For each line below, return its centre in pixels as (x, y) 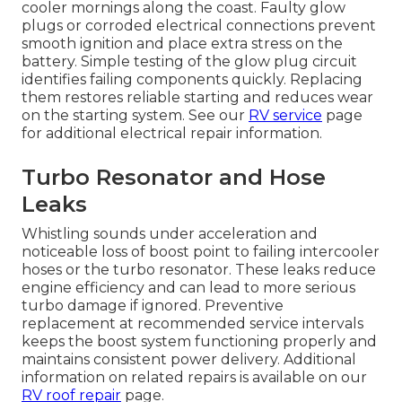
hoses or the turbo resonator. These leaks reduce (199, 270)
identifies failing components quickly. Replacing (192, 80)
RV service (285, 116)
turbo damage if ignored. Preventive (153, 306)
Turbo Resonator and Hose (174, 178)
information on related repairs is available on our (194, 378)
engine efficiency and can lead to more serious (188, 288)
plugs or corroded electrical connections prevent (199, 26)
